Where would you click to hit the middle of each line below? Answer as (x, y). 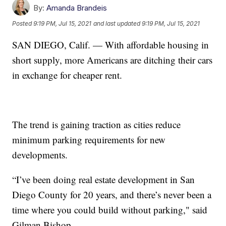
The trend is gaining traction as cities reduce (97, 124)
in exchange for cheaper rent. (67, 75)
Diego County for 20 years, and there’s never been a (112, 194)
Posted (23, 24)
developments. (40, 154)
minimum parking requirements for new (89, 139)
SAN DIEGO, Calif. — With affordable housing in (111, 44)
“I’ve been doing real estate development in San (104, 179)
